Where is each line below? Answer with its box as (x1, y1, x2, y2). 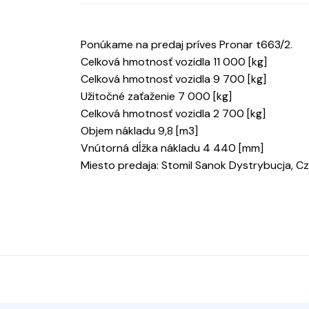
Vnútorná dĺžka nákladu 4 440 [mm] (81, 141, 263, 156)
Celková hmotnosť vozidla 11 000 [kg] (81, 54, 267, 70)
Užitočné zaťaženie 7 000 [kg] (81, 89, 232, 104)
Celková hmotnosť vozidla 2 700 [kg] (81, 106, 266, 121)
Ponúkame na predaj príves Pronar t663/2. (81, 37, 292, 52)
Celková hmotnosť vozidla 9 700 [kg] (81, 72, 266, 87)
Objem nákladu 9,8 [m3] (81, 123, 198, 139)
